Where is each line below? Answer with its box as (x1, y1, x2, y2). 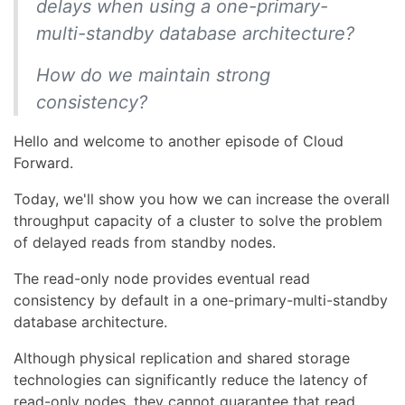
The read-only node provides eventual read (14, 269, 310, 287)
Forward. (14, 154, 73, 172)
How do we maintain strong (36, 64, 270, 86)
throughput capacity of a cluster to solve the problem (14, 212, 382, 230)
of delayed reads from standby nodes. (14, 233, 276, 251)
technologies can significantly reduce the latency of (14, 371, 368, 389)
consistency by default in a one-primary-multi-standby (14, 291, 388, 309)
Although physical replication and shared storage (14, 349, 350, 367)
